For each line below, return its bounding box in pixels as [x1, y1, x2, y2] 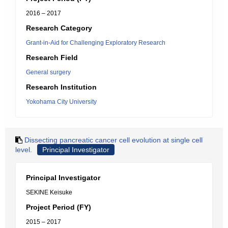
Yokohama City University [26, 98, 97, 105]
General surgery [26, 69, 71, 76]
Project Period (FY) [26, 203, 91, 211]
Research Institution [26, 83, 97, 91]
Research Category [26, 24, 92, 32]
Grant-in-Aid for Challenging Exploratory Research [26, 39, 165, 46]
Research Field [26, 53, 78, 62]
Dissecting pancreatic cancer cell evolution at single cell [24, 136, 203, 144]
